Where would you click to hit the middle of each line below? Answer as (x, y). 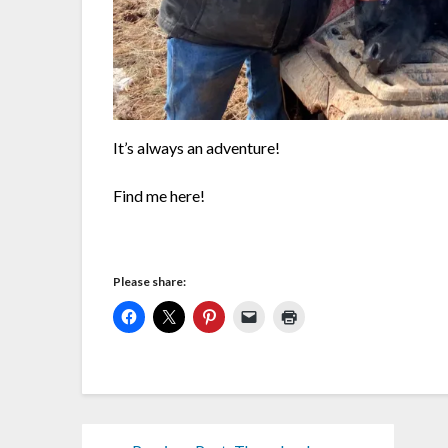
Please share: (150, 281)
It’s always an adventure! (197, 147)
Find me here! (159, 195)
